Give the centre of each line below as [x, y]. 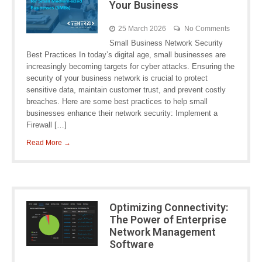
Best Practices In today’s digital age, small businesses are [126, 55]
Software [131, 244]
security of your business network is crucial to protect [117, 78]
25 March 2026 [142, 29]
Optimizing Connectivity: [168, 207]
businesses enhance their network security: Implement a [122, 113]
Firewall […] [46, 125]
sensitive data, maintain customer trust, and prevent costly [126, 90]
